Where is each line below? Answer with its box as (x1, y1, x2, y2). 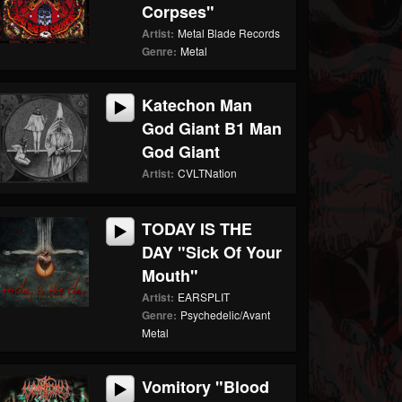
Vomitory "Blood (142, 375, 270, 398)
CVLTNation (178, 165, 238, 180)
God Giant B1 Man (142, 117, 283, 140)
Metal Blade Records (178, 25, 281, 40)
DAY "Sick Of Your (142, 240, 283, 264)
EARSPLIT (178, 289, 231, 304)
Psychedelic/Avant (180, 307, 271, 322)
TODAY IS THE (142, 217, 253, 240)
